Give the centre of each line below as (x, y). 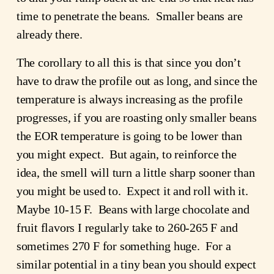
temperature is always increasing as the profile (129, 99)
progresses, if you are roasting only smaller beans (136, 118)
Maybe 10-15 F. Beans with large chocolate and (133, 209)
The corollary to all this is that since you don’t (128, 63)
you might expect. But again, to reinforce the (126, 154)
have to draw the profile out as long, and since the (137, 81)
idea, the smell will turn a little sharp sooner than (135, 173)
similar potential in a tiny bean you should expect (136, 265)
